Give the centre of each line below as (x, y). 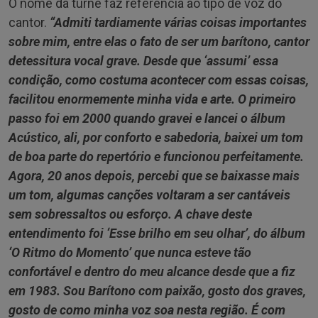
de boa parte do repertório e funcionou (116, 156)
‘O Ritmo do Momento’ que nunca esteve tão (130, 252)
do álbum (279, 233)
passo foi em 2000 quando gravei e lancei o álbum (147, 118)
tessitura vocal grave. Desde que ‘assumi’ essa (150, 60)
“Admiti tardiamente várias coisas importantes (178, 22)
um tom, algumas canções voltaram (108, 194)
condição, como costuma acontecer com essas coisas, (159, 79)
